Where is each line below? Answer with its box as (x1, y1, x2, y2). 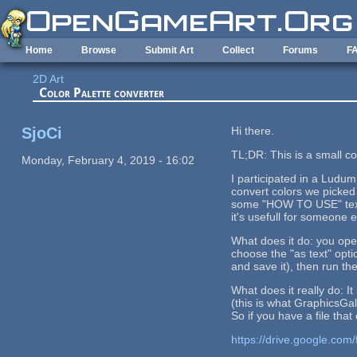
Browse (81, 45, 116, 56)
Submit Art (145, 45, 194, 56)
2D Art (33, 73, 65, 86)
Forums (283, 45, 318, 56)
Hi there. (231, 124, 275, 137)
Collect (222, 45, 254, 56)
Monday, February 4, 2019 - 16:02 (21, 153, 194, 167)
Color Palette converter (39, 85, 165, 101)
